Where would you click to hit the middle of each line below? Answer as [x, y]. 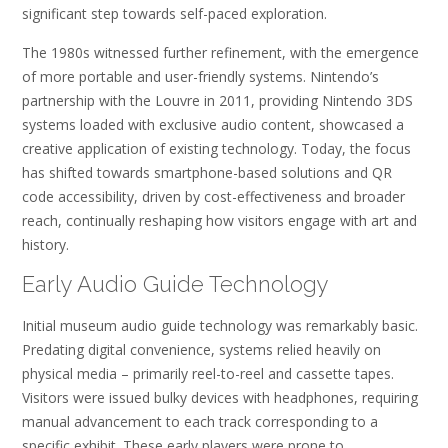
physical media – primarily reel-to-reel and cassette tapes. [208, 373]
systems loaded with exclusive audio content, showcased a [213, 124]
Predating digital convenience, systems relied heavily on [201, 349]
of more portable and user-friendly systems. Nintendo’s [200, 76]
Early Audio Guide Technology [175, 284]
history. [45, 244]
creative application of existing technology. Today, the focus [216, 148]
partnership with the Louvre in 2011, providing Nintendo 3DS [217, 100]
